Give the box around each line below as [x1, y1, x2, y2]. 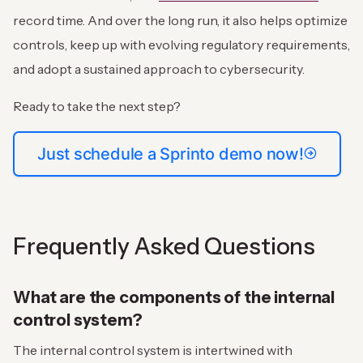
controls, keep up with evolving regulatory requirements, [13, 36, 350, 53]
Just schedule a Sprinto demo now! [37, 144, 304, 164]
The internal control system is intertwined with [13, 342, 293, 359]
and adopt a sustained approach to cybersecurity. [13, 61, 307, 78]
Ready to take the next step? [13, 98, 181, 115]
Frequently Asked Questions [13, 233, 320, 261]
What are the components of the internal [13, 288, 335, 308]
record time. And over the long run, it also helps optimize [13, 12, 348, 29]
